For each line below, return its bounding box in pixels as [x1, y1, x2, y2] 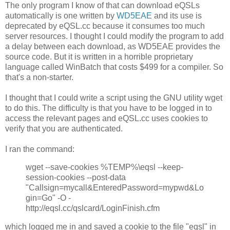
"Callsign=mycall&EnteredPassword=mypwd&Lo [26, 183, 204, 193]
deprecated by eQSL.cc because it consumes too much [5, 21, 205, 30]
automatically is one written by [5, 11, 117, 20]
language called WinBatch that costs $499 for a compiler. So [5, 62, 223, 71]
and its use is [152, 11, 202, 20]
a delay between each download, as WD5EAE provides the [5, 42, 220, 51]
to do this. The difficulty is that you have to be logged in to [5, 103, 212, 112]
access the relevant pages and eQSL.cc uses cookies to [5, 113, 208, 123]
